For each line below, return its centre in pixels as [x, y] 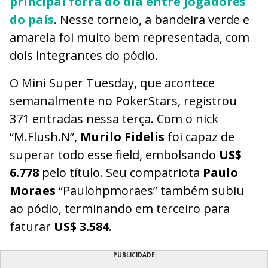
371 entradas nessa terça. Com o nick [114, 118]
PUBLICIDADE [134, 255]
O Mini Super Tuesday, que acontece [112, 83]
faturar [32, 226]
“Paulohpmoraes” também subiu [150, 190]
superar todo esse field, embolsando [114, 154]
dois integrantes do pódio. [84, 55]
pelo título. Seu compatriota [121, 172]
